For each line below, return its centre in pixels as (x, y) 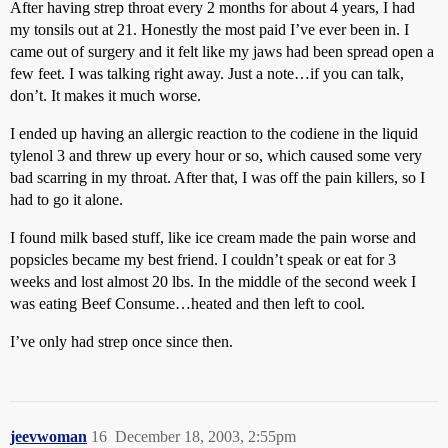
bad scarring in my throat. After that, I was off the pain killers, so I (217, 177)
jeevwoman (48, 436)
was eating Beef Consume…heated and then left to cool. (187, 303)
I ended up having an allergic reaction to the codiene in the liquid (214, 133)
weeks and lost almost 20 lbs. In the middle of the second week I (213, 281)
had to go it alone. (66, 199)
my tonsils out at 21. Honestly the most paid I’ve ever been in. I (209, 29)
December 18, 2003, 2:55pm (205, 436)
